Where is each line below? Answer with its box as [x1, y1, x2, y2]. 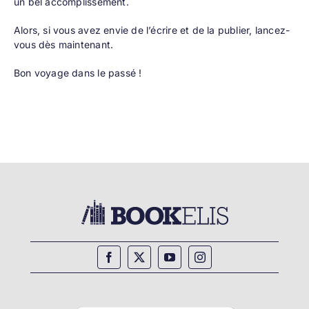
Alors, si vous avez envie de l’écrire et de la [13, 24, 218, 37]
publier [217, 24, 250, 37]
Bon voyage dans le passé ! [13, 67, 142, 79]
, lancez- [249, 24, 290, 37]
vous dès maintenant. [13, 39, 114, 51]
